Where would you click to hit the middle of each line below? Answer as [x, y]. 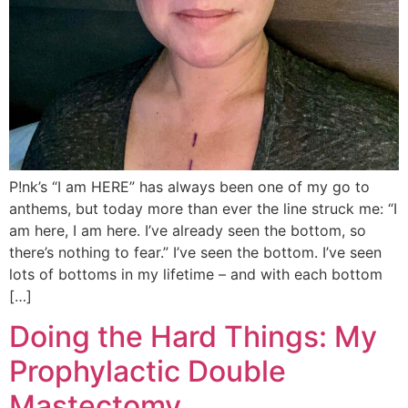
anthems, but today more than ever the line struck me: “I [203, 209]
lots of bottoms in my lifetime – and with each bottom [196, 275]
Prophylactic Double [148, 372]
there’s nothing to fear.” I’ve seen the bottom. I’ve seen [195, 253]
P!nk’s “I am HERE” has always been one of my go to [189, 187]
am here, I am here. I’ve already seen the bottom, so [188, 231]
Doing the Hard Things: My [193, 337]
